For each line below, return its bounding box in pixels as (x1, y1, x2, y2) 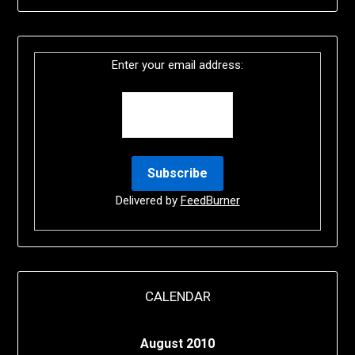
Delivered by (115, 193, 181, 208)
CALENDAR (144, 288, 211, 304)
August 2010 (139, 336, 215, 351)
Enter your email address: (112, 57, 243, 72)
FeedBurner (180, 193, 240, 208)
